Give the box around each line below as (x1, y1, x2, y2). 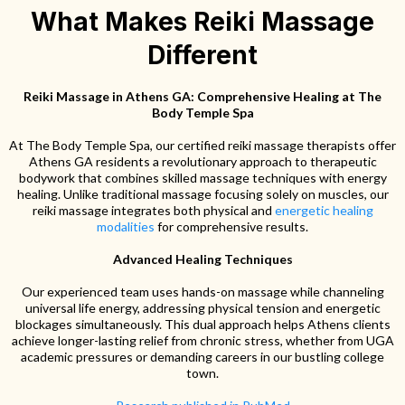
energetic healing (274, 202, 373, 218)
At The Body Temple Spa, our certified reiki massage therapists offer (9, 137, 396, 153)
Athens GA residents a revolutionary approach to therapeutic (28, 154, 377, 169)
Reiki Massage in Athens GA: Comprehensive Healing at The (24, 89, 381, 104)
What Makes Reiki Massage (31, 6, 374, 37)
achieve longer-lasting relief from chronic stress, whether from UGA (11, 333, 394, 348)
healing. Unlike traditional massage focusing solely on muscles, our (16, 186, 389, 202)
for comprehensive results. (155, 219, 308, 234)
